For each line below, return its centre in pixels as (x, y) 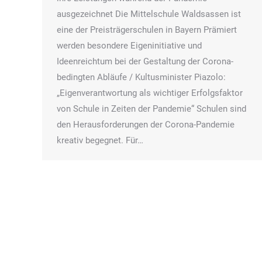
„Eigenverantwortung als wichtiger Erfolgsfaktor (150, 93)
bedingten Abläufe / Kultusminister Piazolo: (141, 77)
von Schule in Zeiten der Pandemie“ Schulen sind (151, 108)
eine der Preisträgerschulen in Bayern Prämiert (147, 30)
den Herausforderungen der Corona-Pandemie (146, 124)
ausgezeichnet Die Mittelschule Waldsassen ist (149, 14)
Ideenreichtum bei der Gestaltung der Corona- (145, 61)
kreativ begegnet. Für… (100, 140)
